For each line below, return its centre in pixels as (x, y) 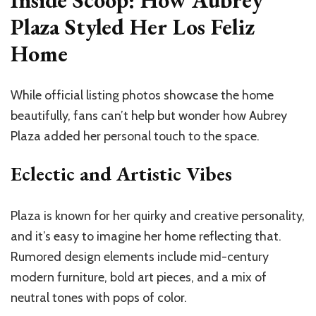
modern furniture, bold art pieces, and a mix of (139, 278)
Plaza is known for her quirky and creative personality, (158, 216)
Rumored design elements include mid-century (140, 257)
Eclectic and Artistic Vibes (121, 174)
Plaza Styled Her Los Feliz (133, 26)
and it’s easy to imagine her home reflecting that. (146, 237)
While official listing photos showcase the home (142, 96)
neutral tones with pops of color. (99, 298)
